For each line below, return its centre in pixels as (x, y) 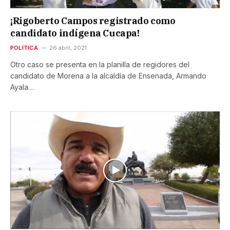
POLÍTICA (24, 48)
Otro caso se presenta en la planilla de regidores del (100, 65)
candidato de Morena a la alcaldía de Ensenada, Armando (108, 76)
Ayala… (22, 87)
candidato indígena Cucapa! (75, 33)
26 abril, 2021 (68, 48)
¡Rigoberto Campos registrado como (93, 21)
